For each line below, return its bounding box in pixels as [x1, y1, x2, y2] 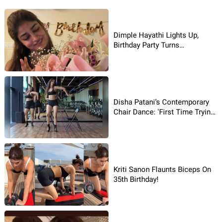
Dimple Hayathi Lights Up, [113, 30, 199, 40]
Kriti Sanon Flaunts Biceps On [113, 165, 211, 174]
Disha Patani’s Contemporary [113, 98, 209, 107]
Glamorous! [113, 50, 152, 59]
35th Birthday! [113, 175, 159, 184]
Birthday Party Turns [113, 40, 179, 50]
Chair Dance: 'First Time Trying [113, 108, 215, 117]
